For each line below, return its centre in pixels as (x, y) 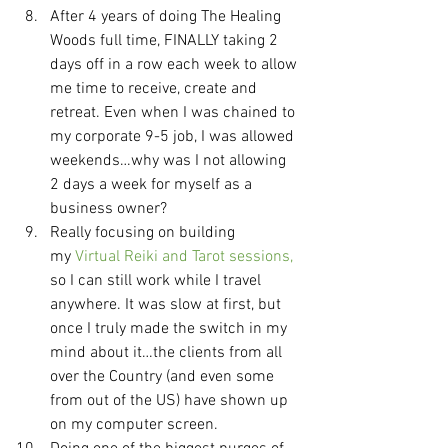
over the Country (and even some (164, 377)
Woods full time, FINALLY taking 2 (166, 41)
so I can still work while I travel (157, 281)
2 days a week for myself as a (153, 185)
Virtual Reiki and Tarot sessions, (182, 257)
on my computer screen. (134, 425)
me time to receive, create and (155, 89)
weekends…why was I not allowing (170, 161)
